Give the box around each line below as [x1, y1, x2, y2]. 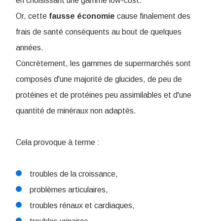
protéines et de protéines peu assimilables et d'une [16, 91, 191, 100]
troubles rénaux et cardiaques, [30, 201, 137, 210]
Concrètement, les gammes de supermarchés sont [16, 59, 191, 68]
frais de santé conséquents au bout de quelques [16, 28, 182, 37]
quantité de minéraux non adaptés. [16, 107, 136, 115]
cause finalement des [115, 12, 190, 21]
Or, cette [16, 12, 49, 21]
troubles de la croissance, [30, 170, 120, 179]
